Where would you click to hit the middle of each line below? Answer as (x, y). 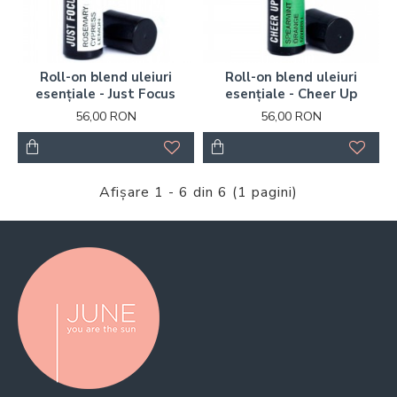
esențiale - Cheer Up (291, 93)
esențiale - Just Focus (106, 93)
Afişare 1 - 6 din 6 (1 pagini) (198, 192)
